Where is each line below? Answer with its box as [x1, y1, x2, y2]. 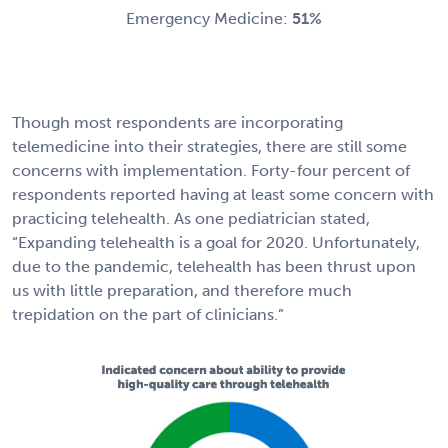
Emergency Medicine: [126, 8, 292, 28]
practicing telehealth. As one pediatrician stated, [12, 208, 370, 228]
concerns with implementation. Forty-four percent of [12, 160, 410, 180]
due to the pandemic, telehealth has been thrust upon [12, 256, 416, 276]
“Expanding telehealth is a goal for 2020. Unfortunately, [12, 232, 420, 252]
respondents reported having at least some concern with [12, 184, 434, 204]
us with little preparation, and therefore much [12, 280, 352, 300]
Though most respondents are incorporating [12, 112, 343, 132]
